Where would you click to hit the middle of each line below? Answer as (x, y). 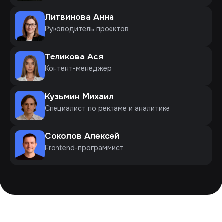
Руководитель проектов (87, 28)
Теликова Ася (74, 56)
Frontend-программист (84, 147)
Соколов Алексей (82, 136)
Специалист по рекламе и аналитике (107, 108)
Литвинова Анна (79, 17)
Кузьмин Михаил (79, 96)
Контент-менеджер (78, 68)
